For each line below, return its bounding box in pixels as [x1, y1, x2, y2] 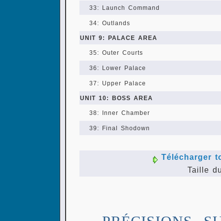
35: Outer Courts [89, 49, 143, 56]
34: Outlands [89, 20, 130, 27]
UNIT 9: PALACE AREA [80, 35, 157, 41]
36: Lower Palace [89, 65, 146, 72]
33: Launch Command [89, 4, 160, 11]
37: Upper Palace [89, 80, 146, 87]
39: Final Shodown [89, 125, 150, 132]
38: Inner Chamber [89, 110, 150, 116]
